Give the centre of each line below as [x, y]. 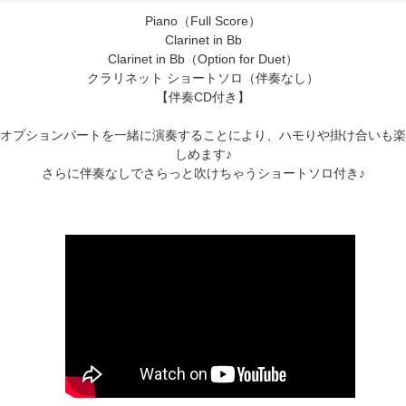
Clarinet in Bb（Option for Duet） [203, 58]
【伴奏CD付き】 [203, 97]
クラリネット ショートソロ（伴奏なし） [203, 77]
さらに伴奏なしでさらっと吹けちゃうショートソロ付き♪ [203, 173]
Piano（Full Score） [203, 20]
